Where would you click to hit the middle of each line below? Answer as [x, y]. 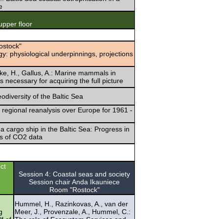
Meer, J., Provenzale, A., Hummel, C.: [73, 211]
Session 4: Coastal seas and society [74, 174]
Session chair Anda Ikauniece [74, 182]
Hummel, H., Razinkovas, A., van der [71, 204]
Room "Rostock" [74, 189]
